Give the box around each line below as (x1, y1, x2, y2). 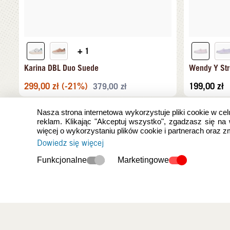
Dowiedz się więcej (37, 138, 104, 148)
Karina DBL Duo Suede (24, 62, 99, 73)
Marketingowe (118, 156, 169, 164)
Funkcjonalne (37, 156, 87, 164)
